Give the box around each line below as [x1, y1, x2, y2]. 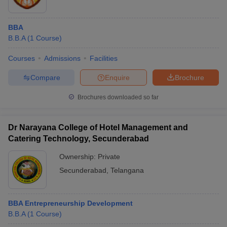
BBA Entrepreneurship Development [8, 199, 133, 207]
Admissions [44, 54, 81, 62]
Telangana [110, 166, 144, 174]
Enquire [105, 73, 130, 82]
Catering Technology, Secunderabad [8, 134, 149, 143]
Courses [8, 54, 35, 62]
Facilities [90, 54, 118, 62]
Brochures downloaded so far [76, 94, 159, 101]
